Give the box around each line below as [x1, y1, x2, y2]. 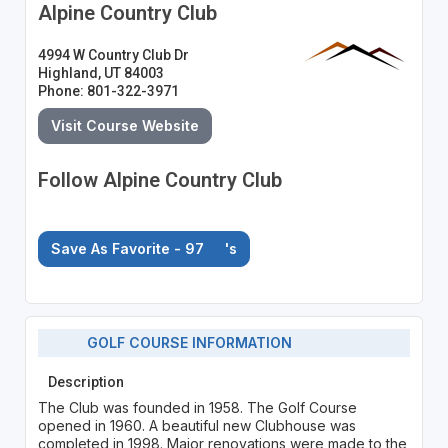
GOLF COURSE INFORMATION [75, 334, 293, 352]
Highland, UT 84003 [37, 64, 164, 81]
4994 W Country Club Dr [37, 46, 189, 63]
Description [47, 373, 124, 390]
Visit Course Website [50, 116, 199, 134]
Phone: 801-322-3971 [37, 82, 179, 99]
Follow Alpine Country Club [37, 167, 282, 192]
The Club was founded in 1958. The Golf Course [37, 398, 357, 416]
